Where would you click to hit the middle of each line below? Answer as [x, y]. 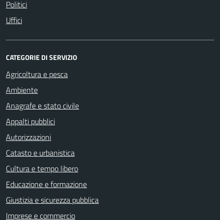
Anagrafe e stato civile [42, 106]
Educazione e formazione [46, 184]
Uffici [14, 20]
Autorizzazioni [28, 137]
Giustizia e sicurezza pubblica [52, 200]
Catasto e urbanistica [40, 153]
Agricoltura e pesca [37, 74]
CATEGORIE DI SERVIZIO [41, 57]
